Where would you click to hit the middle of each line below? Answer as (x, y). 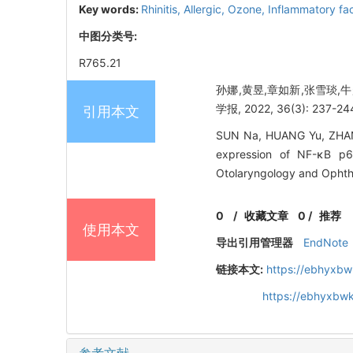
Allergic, (206, 9)
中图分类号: (109, 35)
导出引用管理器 (255, 242)
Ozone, (248, 9)
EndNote (325, 242)
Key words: (110, 9)
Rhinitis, (162, 9)
